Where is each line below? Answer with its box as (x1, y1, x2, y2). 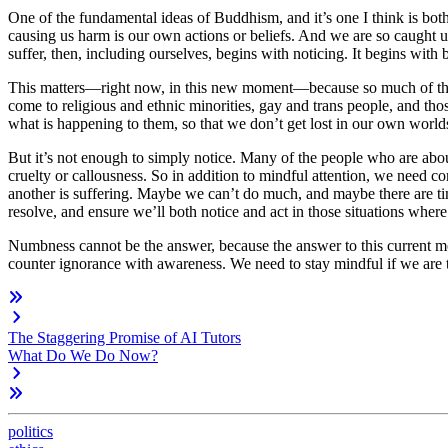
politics (8, 422, 53, 440)
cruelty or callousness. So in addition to (8, 166, 259, 184)
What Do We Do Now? (8, 346, 158, 364)
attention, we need (308, 166, 431, 184)
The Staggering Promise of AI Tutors (8, 328, 241, 346)
